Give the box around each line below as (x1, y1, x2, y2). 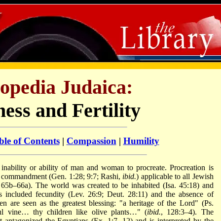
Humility (123, 135, 159, 146)
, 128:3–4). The (161, 207, 214, 216)
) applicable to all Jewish (136, 172, 214, 181)
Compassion (66, 135, 116, 146)
